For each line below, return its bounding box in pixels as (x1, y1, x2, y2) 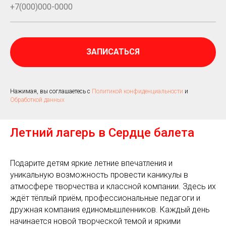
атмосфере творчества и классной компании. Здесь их (10, 182, 216, 192)
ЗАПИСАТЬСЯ (86, 47, 140, 57)
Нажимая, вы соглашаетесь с (10, 88, 92, 95)
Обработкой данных (10, 96, 65, 104)
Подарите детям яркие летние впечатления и (10, 158, 173, 168)
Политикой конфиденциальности (92, 88, 183, 95)
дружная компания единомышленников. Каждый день (10, 205, 210, 215)
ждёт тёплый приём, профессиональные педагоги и (10, 193, 200, 203)
